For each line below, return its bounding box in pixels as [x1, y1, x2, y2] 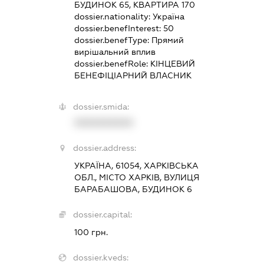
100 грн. [74, 227, 108, 237]
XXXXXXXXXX [74, 117, 133, 127]
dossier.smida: [72, 101, 129, 111]
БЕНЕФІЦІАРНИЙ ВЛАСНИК [74, 70, 192, 80]
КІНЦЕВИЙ [150, 58, 195, 68]
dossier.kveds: [72, 252, 128, 262]
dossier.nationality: [74, 11, 153, 21]
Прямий [151, 35, 184, 45]
